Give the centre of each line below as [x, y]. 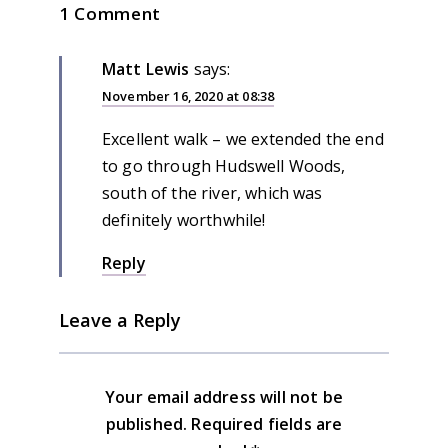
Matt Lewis [146, 68]
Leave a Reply [120, 319]
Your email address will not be [224, 396]
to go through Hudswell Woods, [224, 165]
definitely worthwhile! [184, 219]
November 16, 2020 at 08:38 [188, 95]
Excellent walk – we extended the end [243, 138]
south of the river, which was [212, 192]
